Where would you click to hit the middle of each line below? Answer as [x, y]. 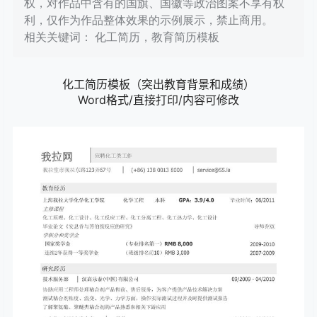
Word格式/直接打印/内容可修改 [158, 100]
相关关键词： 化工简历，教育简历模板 [122, 37]
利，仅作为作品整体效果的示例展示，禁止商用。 [149, 20]
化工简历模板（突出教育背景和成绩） [158, 85]
